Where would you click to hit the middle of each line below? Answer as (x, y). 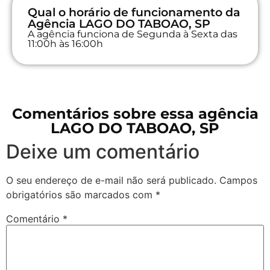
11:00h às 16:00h (65, 43)
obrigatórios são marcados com (81, 194)
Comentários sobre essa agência (135, 113)
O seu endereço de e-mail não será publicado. (111, 180)
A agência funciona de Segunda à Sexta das (133, 34)
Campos (238, 180)
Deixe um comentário (103, 151)
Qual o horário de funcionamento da (134, 12)
